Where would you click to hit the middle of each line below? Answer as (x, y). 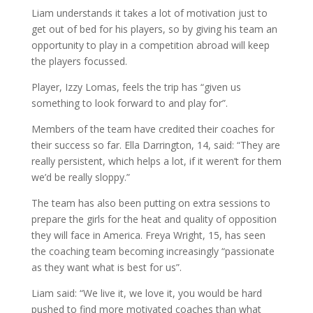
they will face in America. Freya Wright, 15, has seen (148, 235)
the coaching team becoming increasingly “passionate (153, 251)
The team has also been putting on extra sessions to (151, 203)
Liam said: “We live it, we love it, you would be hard (146, 293)
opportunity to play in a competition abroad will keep (150, 45)
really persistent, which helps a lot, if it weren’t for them (156, 161)
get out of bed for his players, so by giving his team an (154, 29)
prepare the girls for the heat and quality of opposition (154, 219)
